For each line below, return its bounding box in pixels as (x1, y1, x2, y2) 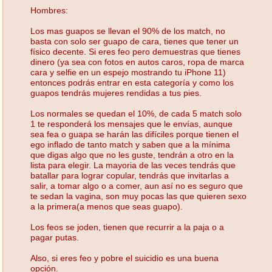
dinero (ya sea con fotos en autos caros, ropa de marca (30, 56, 244, 67)
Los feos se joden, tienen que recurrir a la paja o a (30, 222, 224, 232)
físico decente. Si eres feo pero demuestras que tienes (30, 46, 240, 56)
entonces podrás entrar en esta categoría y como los (30, 77, 234, 87)
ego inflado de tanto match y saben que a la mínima (30, 139, 230, 149)
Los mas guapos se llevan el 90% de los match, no (30, 25, 225, 36)
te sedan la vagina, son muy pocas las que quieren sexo (30, 191, 246, 201)
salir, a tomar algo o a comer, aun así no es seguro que (30, 180, 243, 191)
